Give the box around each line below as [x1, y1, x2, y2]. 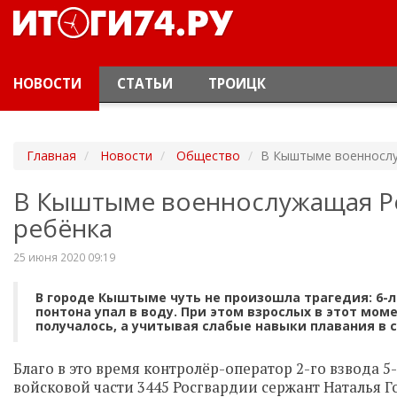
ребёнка [13, 211, 113, 245]
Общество [176, 147, 240, 164]
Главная [27, 147, 76, 164]
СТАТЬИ [117, 74, 173, 93]
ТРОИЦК [208, 74, 266, 93]
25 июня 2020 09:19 [13, 250, 115, 264]
